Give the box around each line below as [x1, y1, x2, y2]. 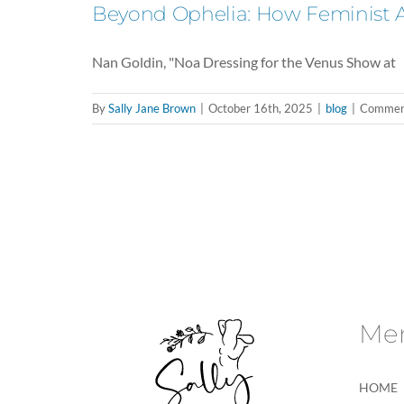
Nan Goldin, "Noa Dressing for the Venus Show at [92, 53, 396, 70]
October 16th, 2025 [208, 101, 313, 115]
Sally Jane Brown [108, 101, 196, 115]
